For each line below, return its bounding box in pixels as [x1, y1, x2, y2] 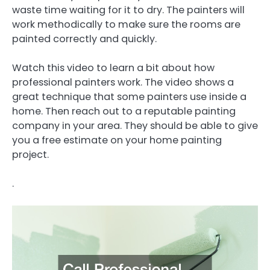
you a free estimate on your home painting [12, 133, 222, 148]
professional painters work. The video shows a [12, 75, 234, 90]
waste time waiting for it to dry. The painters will [12, 2, 245, 17]
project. [12, 148, 49, 162]
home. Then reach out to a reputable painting [12, 104, 236, 119]
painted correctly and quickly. [12, 31, 157, 46]
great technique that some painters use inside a [12, 90, 246, 104]
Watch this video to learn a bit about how [12, 61, 215, 75]
